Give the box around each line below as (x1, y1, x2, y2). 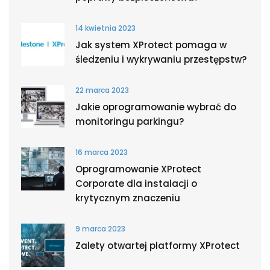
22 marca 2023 (75, 85, 129, 95)
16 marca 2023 (75, 147, 128, 157)
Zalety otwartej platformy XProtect (75, 239, 240, 252)
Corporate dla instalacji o (75, 177, 197, 190)
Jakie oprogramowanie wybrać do (75, 101, 236, 113)
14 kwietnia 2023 (75, 23, 136, 33)
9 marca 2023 (75, 224, 125, 234)
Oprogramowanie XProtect (75, 163, 201, 175)
